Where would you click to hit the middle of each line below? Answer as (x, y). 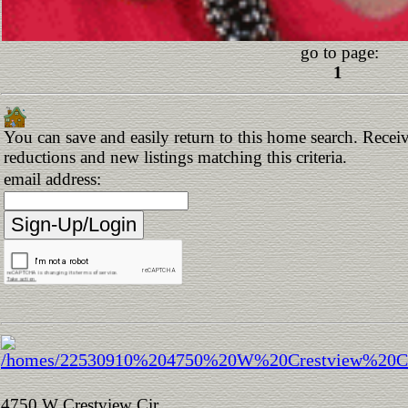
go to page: (340, 52)
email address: (52, 178)
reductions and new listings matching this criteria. (175, 157)
